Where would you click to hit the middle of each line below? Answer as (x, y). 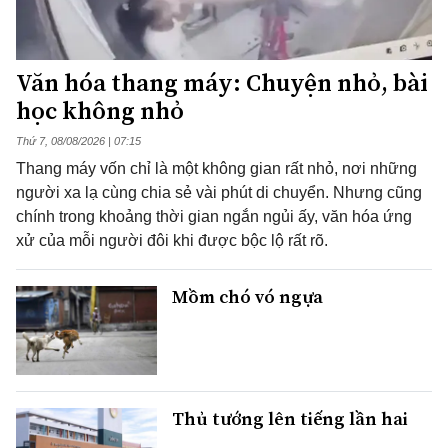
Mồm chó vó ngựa (247, 297)
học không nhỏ (100, 111)
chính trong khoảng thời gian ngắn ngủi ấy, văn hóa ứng (214, 217)
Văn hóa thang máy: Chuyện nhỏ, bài (222, 83)
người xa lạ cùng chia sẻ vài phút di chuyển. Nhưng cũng (219, 193)
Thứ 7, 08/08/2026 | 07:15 (78, 141)
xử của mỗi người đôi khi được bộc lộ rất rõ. (172, 241)
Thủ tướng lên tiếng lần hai (290, 418)
